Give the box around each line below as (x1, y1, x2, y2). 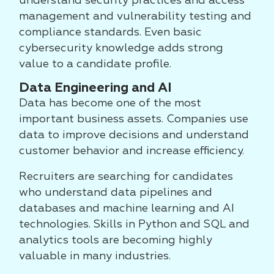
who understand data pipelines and (19, 187, 212, 198)
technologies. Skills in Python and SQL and (19, 219, 250, 230)
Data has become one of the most (19, 98, 201, 109)
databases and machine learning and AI (19, 203, 234, 214)
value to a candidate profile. (19, 59, 171, 70)
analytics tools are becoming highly (19, 235, 212, 246)
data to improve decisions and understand (19, 130, 249, 141)
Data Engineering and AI (19, 82, 172, 95)
